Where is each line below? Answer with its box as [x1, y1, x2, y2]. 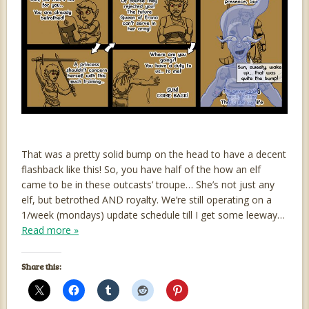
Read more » [21, 223, 79, 237]
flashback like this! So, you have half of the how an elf [21, 162, 261, 176]
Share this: [21, 260, 61, 272]
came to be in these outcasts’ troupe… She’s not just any [21, 177, 275, 191]
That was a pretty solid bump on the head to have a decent [21, 147, 286, 161]
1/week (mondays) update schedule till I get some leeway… [21, 208, 285, 221]
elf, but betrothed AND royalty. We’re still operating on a [21, 192, 272, 206]
